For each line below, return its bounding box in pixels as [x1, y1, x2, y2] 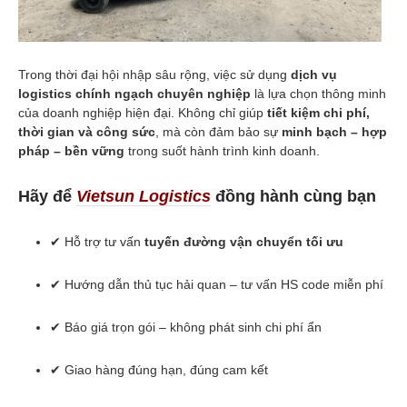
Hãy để [18, 186, 76, 205]
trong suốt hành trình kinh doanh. [124, 143, 320, 158]
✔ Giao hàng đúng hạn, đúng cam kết [50, 362, 268, 377]
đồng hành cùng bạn [211, 186, 376, 205]
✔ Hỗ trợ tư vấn [50, 233, 144, 249]
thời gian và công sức [18, 124, 155, 139]
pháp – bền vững [18, 143, 124, 158]
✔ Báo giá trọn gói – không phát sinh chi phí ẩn [50, 319, 322, 334]
